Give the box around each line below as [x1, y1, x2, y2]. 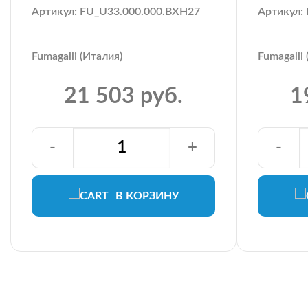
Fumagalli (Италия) [32, 50, 122, 62]
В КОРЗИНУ [115, 190, 179, 201]
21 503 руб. [64, 85, 183, 107]
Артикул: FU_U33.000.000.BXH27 [32, 5, 200, 17]
